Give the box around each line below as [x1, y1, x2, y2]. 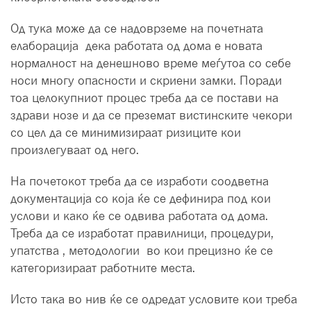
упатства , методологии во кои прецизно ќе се [10, 243, 276, 258]
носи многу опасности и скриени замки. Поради [10, 73, 282, 88]
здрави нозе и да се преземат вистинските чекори [10, 108, 292, 123]
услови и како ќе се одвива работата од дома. [10, 208, 268, 224]
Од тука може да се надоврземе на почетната [10, 21, 263, 36]
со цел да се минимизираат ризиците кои [10, 125, 241, 140]
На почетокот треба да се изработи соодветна [10, 174, 269, 189]
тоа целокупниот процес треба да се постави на [10, 90, 278, 106]
